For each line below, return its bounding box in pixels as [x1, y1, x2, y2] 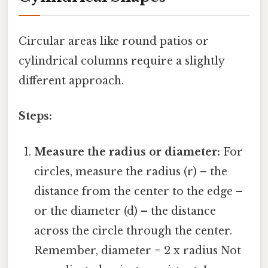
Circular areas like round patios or [19, 35, 209, 48]
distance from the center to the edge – [34, 184, 243, 198]
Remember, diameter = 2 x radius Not [34, 243, 242, 257]
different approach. [19, 74, 124, 88]
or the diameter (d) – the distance [34, 204, 217, 218]
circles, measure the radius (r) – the [34, 165, 228, 178]
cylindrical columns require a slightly [19, 54, 224, 68]
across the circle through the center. [34, 224, 233, 237]
